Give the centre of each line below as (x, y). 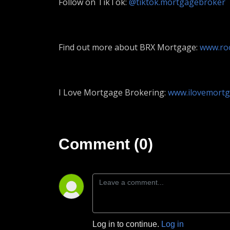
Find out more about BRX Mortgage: (129, 47)
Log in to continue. (127, 224)
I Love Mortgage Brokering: (113, 92)
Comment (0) (106, 144)
